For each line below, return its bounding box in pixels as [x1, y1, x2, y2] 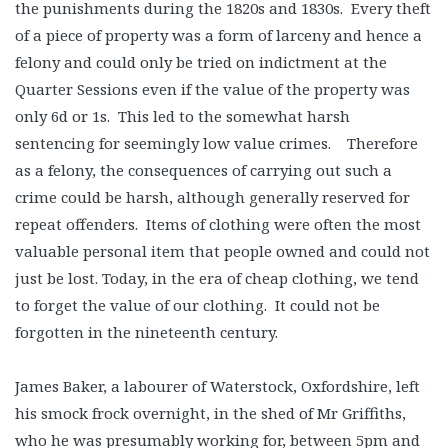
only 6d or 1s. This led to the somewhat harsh [15, 106, 350, 126]
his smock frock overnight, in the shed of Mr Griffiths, [15, 403, 406, 423]
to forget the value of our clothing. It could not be [15, 295, 380, 315]
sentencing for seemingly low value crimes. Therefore [15, 133, 418, 153]
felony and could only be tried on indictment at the [15, 52, 387, 72]
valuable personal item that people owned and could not [15, 241, 430, 261]
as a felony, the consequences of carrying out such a [15, 160, 392, 180]
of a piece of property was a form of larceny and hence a [15, 25, 422, 45]
